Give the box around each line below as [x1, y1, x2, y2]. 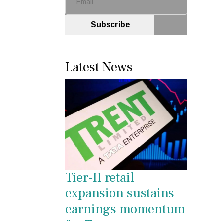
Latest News [65, 58, 133, 76]
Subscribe [89, 20, 130, 29]
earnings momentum [65, 200, 185, 218]
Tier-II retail [65, 168, 134, 186]
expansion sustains [65, 184, 174, 202]
